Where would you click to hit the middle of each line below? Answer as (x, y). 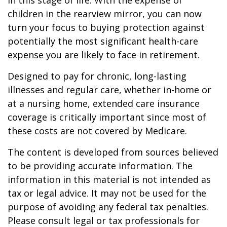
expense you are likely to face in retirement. (104, 55)
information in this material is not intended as (109, 179)
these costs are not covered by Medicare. (97, 131)
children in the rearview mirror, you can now (105, 14)
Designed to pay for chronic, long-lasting (97, 76)
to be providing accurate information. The (100, 166)
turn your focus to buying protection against (106, 27)
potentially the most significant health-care (103, 41)
